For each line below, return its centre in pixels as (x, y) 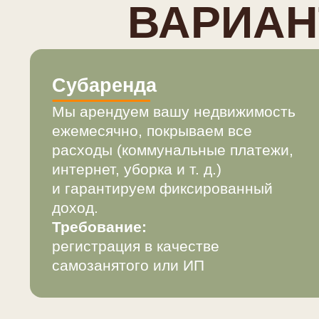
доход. (72, 153)
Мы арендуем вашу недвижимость (166, 61)
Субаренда (99, 36)
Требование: (95, 171)
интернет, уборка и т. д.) (130, 116)
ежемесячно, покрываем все (145, 79)
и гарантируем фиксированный (155, 134)
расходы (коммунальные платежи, (164, 97)
